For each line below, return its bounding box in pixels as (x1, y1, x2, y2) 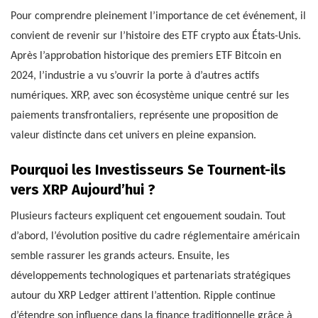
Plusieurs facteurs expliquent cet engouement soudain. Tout (11, 211, 285, 223)
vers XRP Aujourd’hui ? (11, 181, 155, 199)
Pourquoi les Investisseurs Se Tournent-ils (11, 161, 286, 179)
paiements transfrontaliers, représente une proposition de (11, 110, 278, 122)
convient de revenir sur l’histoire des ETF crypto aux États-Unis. (11, 31, 301, 43)
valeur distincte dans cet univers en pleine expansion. (11, 130, 256, 142)
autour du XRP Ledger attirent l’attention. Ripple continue (11, 290, 275, 302)
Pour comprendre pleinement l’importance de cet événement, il (11, 11, 306, 23)
